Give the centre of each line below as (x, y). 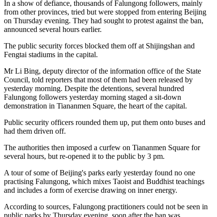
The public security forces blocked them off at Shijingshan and (99, 46)
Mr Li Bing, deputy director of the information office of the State (102, 71)
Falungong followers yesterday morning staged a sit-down (93, 97)
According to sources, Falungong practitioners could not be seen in (106, 206)
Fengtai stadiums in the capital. (51, 54)
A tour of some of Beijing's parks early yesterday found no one (100, 172)
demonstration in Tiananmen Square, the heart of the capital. (95, 106)
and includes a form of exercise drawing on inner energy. (91, 190)
